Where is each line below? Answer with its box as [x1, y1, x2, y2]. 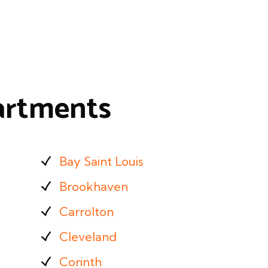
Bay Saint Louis [59, 154, 143, 169]
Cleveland [59, 229, 117, 244]
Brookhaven [59, 179, 128, 194]
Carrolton [59, 204, 114, 219]
